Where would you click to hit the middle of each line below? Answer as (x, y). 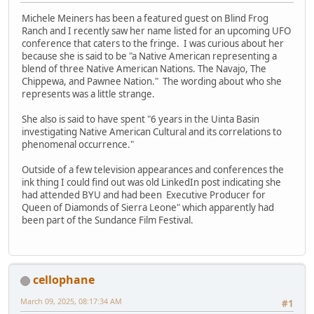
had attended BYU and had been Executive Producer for (144, 194)
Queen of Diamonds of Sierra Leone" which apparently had (148, 207)
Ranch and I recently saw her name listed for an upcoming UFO (156, 30)
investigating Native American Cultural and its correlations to (152, 131)
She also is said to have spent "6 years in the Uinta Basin (141, 119)
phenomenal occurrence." (78, 144)
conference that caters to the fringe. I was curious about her (153, 43)
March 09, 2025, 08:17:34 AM (71, 301)
